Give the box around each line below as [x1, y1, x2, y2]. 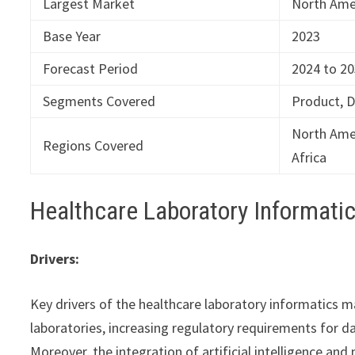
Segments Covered [43, 92, 156, 111]
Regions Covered [43, 136, 144, 155]
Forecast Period [43, 59, 139, 78]
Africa [292, 148, 327, 167]
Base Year [43, 27, 101, 46]
